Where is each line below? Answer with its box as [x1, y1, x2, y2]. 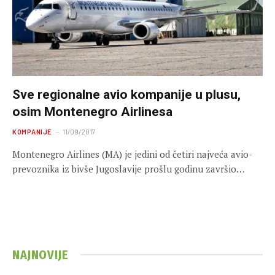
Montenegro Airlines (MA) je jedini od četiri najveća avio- [12, 147, 252, 160]
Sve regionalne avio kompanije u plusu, [12, 87, 241, 102]
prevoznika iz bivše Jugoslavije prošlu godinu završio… [12, 162, 244, 175]
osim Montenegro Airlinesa [12, 104, 172, 119]
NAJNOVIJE [12, 247, 69, 262]
